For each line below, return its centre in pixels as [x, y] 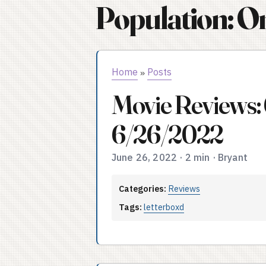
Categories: [142, 189]
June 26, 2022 [145, 157]
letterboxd [164, 207]
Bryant [232, 157]
